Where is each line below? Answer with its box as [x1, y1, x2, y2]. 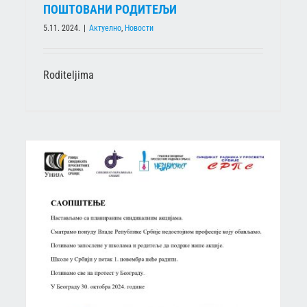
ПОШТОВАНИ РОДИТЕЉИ [43, 1, 177, 16]
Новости [125, 23, 153, 33]
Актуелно [89, 23, 121, 33]
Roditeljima [43, 68, 94, 82]
